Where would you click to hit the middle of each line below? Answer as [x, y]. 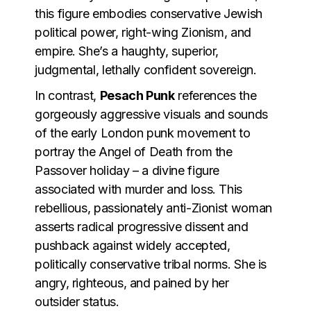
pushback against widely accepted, [133, 245]
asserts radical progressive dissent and [142, 226]
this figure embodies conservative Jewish [149, 13]
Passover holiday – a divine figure [127, 170]
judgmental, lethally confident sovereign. [146, 69]
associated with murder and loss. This [138, 189]
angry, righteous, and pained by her [132, 283]
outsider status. [77, 301]
